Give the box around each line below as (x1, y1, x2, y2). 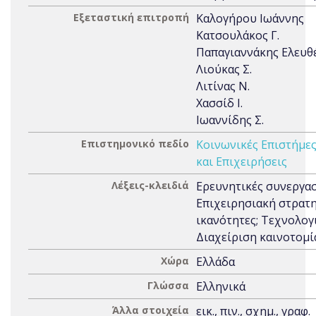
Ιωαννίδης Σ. (196, 112, 264, 128)
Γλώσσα (147, 279, 189, 292)
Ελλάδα (196, 254, 235, 269)
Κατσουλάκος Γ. (196, 28, 279, 43)
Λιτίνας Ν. (196, 78, 250, 94)
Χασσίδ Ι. (196, 95, 243, 111)
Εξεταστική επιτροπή (73, 11, 189, 24)
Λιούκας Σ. (196, 61, 252, 77)
